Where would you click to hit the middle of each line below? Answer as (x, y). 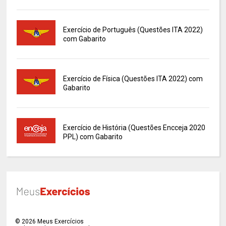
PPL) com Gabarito (93, 137)
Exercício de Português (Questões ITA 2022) (133, 30)
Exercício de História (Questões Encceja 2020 (134, 128)
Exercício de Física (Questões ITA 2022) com (133, 79)
